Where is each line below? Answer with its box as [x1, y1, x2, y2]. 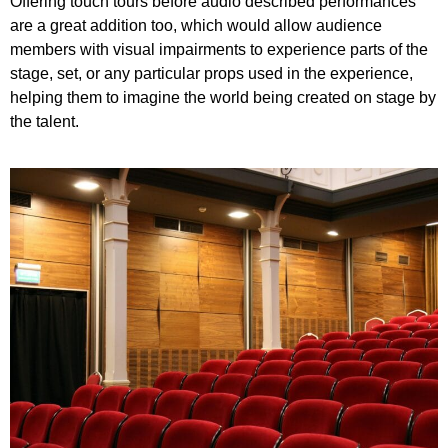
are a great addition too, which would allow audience [10, 16, 382, 34]
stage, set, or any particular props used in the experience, [10, 64, 413, 82]
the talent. [10, 112, 79, 130]
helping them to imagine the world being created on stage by [10, 88, 436, 106]
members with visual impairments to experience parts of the [10, 40, 428, 58]
